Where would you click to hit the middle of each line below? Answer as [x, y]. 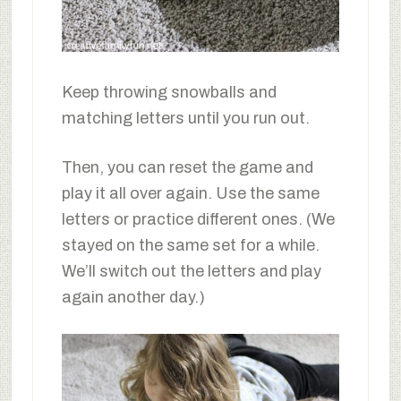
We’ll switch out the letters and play [191, 272]
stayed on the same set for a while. [190, 246]
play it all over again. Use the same [190, 194]
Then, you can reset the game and [187, 168]
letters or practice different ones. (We [198, 220]
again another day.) [133, 298]
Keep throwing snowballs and [169, 93]
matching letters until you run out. [185, 119]
